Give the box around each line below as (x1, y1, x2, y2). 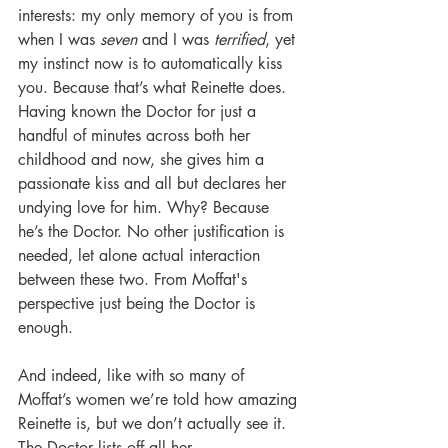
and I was (137, 29, 214, 51)
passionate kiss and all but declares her (18, 173, 291, 195)
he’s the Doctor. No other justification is (18, 221, 289, 243)
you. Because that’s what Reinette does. (18, 77, 291, 99)
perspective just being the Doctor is (18, 293, 260, 315)
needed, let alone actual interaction (18, 245, 265, 267)
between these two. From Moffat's (18, 269, 252, 291)
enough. (18, 317, 78, 339)
